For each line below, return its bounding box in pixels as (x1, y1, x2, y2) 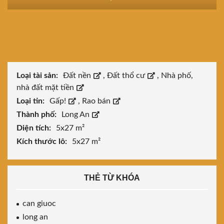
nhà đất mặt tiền (16, 83, 76, 92)
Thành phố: (16, 110, 58, 119)
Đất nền (63, 71, 93, 80)
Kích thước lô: (16, 137, 69, 146)
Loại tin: (16, 97, 46, 105)
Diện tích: (16, 124, 53, 132)
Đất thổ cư (107, 71, 147, 80)
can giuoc (22, 199, 56, 208)
